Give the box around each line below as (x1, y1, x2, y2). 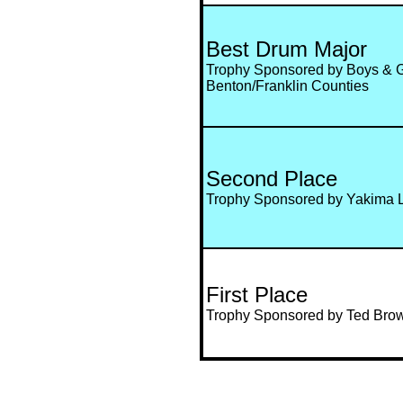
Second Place (206, 166, 337, 191)
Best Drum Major (206, 36, 367, 61)
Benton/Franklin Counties (206, 77, 369, 94)
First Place (206, 282, 308, 307)
